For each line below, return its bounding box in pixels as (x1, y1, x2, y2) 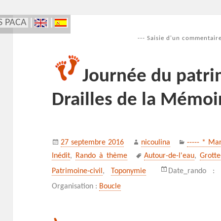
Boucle (99, 183, 121, 191)
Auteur (140, 135, 162, 144)
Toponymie (111, 167, 147, 176)
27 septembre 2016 (61, 139, 124, 147)
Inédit (52, 152, 71, 160)
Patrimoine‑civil (52, 167, 103, 176)
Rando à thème (75, 152, 128, 160)
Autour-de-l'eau (144, 152, 195, 160)
